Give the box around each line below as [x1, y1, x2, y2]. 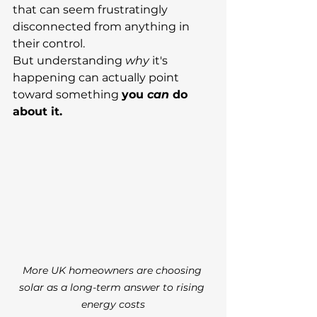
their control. [13, 37, 85, 50]
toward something [13, 88, 122, 101]
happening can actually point [13, 71, 182, 84]
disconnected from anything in [13, 20, 192, 33]
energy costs [81, 298, 145, 311]
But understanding [13, 54, 125, 67]
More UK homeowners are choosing [22, 264, 204, 277]
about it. [13, 105, 62, 118]
